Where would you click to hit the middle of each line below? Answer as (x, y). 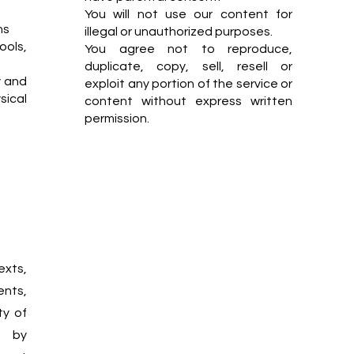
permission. (117, 119)
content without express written (188, 101)
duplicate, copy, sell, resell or (188, 66)
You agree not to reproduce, (188, 49)
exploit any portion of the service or (188, 84)
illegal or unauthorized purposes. (179, 32)
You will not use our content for (188, 14)
